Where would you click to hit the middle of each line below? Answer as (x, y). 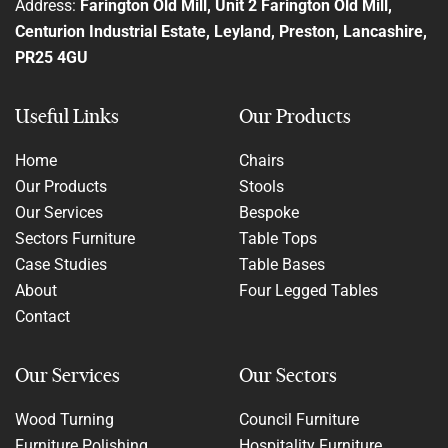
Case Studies (61, 264)
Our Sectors (288, 375)
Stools (261, 186)
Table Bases (282, 264)
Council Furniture (299, 419)
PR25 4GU (51, 57)
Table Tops (278, 238)
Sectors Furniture (75, 238)
